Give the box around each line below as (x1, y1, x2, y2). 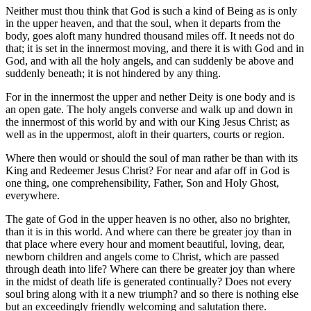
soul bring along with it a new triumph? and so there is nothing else (6, 288, 299, 301)
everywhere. (6, 190, 60, 202)
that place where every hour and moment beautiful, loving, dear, (6, 238, 285, 251)
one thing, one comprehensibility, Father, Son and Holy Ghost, (6, 177, 279, 190)
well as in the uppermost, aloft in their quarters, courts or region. (6, 128, 285, 141)
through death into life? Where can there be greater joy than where (6, 263, 295, 276)
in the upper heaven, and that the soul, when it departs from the (6, 17, 280, 30)
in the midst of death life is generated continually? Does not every (6, 276, 292, 288)
